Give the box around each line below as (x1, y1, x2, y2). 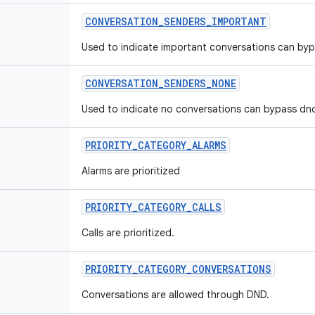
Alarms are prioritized (82, 165, 180, 177)
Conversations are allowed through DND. (82, 288, 269, 301)
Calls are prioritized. (82, 226, 174, 239)
